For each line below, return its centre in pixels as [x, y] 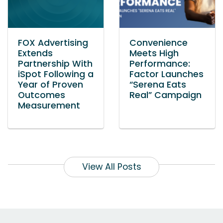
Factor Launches [167, 74]
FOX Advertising [53, 43]
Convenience [159, 43]
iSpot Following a [56, 74]
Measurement [49, 106]
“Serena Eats [158, 85]
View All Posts [111, 167]
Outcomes [42, 95]
